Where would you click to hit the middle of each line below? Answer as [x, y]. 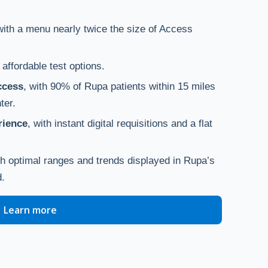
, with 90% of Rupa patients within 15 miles [119, 86]
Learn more [30, 210]
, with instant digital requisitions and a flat [120, 124]
